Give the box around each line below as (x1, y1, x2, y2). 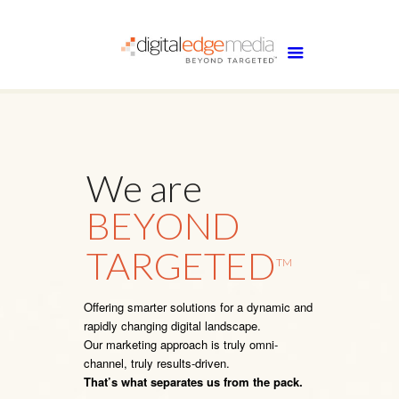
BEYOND (85, 203, 240, 248)
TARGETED (85, 243, 276, 288)
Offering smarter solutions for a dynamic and (84, 298, 313, 315)
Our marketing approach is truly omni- (84, 336, 278, 353)
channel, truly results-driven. (84, 354, 230, 371)
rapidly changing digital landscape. (84, 317, 265, 334)
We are (85, 166, 202, 210)
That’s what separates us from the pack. (84, 373, 303, 390)
